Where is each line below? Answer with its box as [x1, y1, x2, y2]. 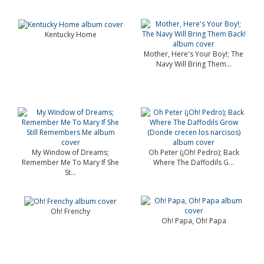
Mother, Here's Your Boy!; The [144, 49, 243, 59]
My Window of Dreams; [32, 147, 109, 157]
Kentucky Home [44, 29, 97, 40]
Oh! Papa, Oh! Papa [161, 216, 226, 226]
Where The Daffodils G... [153, 157, 234, 167]
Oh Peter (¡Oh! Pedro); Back [148, 147, 239, 157]
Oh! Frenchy [51, 206, 90, 217]
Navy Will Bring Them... [156, 59, 232, 69]
